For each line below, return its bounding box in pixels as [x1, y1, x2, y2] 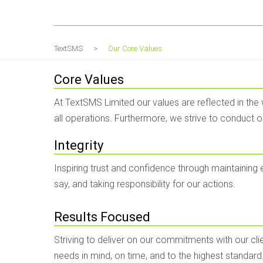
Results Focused [54, 210, 150, 224]
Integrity [54, 138, 103, 153]
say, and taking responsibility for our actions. [54, 178, 235, 190]
